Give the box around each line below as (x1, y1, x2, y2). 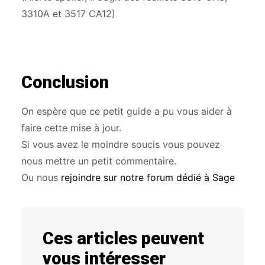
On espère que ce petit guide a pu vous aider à (21, 105, 232, 117)
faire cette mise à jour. (21, 122, 121, 134)
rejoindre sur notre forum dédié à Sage (61, 172, 235, 183)
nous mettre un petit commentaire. (21, 155, 176, 167)
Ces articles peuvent (43, 228, 204, 248)
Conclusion (21, 72, 109, 92)
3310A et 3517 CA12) (21, 8, 115, 20)
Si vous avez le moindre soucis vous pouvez (21, 138, 220, 150)
